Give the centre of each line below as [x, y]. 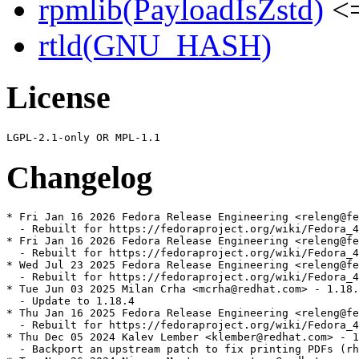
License [58, 98]
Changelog [79, 177]
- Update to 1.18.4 [71, 301]
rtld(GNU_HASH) [155, 46]
